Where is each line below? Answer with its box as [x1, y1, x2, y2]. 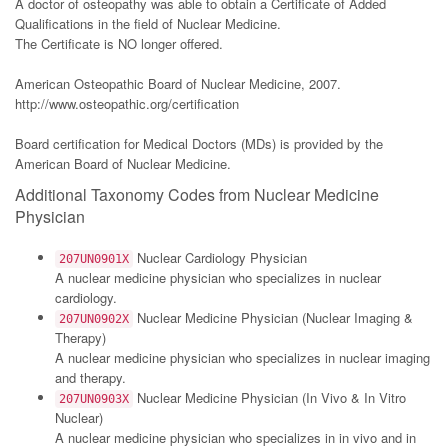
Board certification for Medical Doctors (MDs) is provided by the [15, 134, 383, 153]
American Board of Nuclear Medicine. [15, 154, 231, 173]
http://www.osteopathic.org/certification [15, 94, 239, 113]
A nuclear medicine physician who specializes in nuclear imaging [55, 348, 430, 367]
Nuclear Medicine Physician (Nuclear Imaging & [133, 308, 413, 327]
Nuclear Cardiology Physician [133, 248, 307, 267]
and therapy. [55, 368, 126, 387]
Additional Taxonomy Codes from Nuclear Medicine [15, 183, 379, 206]
